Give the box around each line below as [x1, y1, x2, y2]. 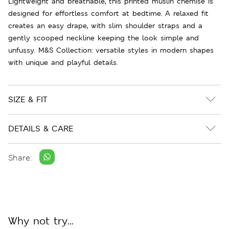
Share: [8, 152, 32, 164]
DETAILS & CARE [8, 123, 73, 134]
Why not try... [8, 214, 74, 227]
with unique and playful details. [8, 57, 118, 67]
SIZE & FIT [8, 94, 47, 105]
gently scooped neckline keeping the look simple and [8, 33, 199, 42]
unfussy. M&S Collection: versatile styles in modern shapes [8, 45, 214, 55]
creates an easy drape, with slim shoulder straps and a [8, 20, 202, 30]
